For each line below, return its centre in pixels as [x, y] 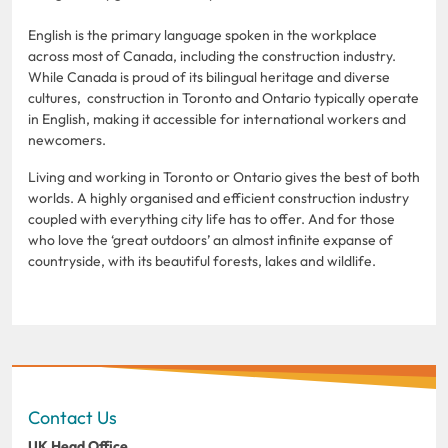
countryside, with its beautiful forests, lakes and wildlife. [221, 260]
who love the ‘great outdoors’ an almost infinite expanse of [210, 239]
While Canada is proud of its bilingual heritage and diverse [209, 76]
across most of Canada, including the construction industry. [212, 55]
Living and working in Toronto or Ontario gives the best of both [224, 176]
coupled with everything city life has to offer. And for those [211, 218]
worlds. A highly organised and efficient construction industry [218, 197]
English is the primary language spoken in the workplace [202, 34]
